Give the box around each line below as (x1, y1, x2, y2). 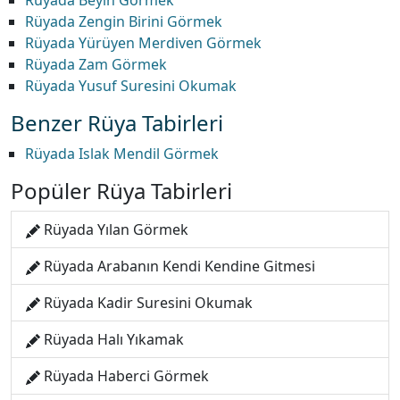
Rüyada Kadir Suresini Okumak (44, 293, 253, 312)
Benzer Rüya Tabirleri (11, 108, 223, 137)
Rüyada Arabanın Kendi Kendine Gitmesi (44, 256, 315, 276)
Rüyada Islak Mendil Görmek (25, 144, 219, 163)
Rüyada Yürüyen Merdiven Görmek (25, 33, 262, 53)
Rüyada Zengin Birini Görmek (25, 12, 222, 31)
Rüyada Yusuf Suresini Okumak (25, 76, 237, 96)
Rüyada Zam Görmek (25, 54, 167, 74)
